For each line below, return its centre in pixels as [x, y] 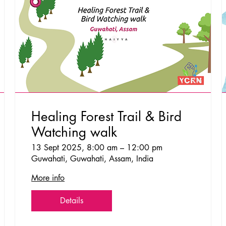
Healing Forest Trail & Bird [107, 116]
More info [48, 178]
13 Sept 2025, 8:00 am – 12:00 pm [97, 147]
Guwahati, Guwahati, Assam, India [93, 158]
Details [72, 200]
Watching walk [74, 132]
